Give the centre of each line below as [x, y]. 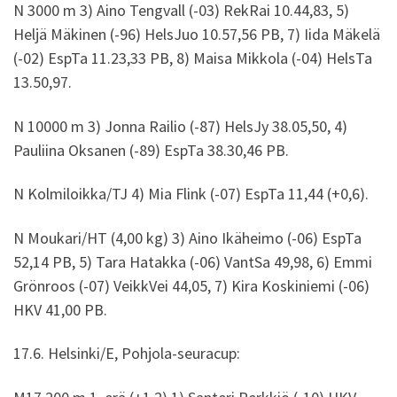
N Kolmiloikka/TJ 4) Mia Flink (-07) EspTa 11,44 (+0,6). [191, 194]
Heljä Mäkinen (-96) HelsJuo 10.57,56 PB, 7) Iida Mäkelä [197, 35]
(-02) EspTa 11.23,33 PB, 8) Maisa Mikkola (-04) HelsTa [193, 58]
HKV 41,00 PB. [60, 309]
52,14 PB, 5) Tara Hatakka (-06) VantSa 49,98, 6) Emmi [193, 261]
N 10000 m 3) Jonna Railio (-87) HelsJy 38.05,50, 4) [180, 126]
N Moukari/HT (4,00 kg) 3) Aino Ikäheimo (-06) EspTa [187, 237]
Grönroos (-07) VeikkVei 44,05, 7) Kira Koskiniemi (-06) [191, 285]
